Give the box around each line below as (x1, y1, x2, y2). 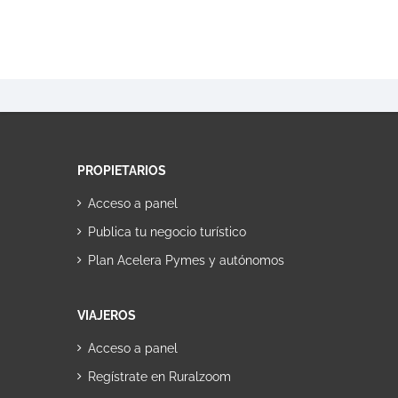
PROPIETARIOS (77, 163, 166, 178)
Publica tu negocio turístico (88, 225, 246, 239)
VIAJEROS (77, 308, 136, 322)
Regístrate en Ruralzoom (88, 370, 231, 384)
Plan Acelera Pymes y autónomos (88, 253, 284, 267)
